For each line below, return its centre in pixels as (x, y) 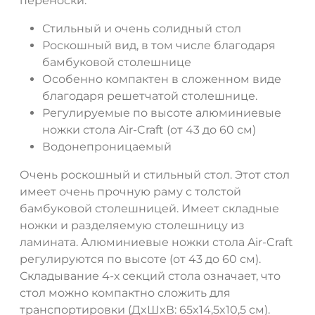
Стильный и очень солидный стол (142, 29)
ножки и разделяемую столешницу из (132, 226)
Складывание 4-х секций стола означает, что (150, 276)
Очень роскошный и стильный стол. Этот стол (155, 175)
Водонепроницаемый (107, 147)
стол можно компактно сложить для (125, 293)
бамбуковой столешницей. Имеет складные (149, 209)
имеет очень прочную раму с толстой (130, 192)
